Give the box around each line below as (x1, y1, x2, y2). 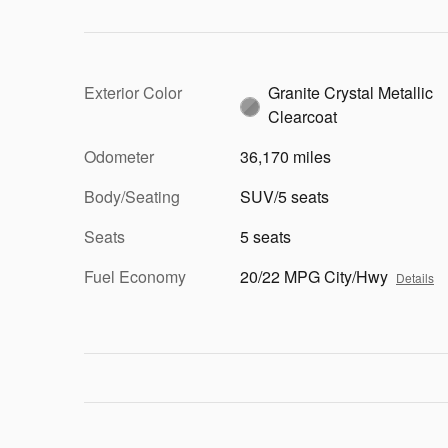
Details (396, 268, 434, 286)
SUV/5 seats (240, 184, 329, 208)
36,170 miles (240, 144, 331, 168)
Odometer (84, 144, 154, 168)
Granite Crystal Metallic (268, 80, 433, 104)
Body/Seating (84, 184, 180, 208)
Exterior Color (84, 80, 182, 104)
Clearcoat (268, 104, 337, 128)
